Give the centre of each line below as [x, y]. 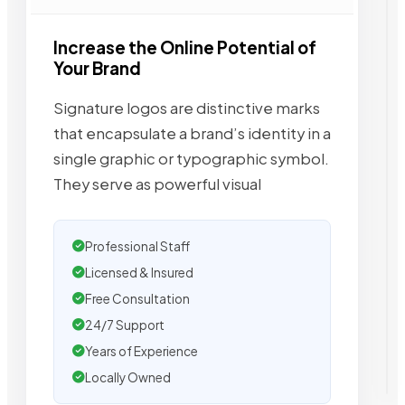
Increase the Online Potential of [185, 48]
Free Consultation [137, 298]
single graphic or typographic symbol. [191, 158]
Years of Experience [141, 351]
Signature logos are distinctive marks [187, 108]
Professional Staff [137, 246]
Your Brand [97, 69]
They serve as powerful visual [157, 184]
